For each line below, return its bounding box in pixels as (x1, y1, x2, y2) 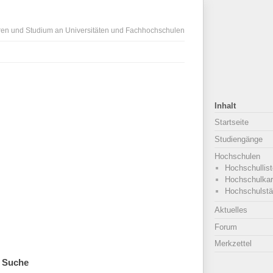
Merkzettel (214, 239, 252, 249)
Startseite (214, 118, 249, 127)
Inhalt (214, 101, 236, 111)
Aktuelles (214, 205, 247, 215)
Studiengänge (214, 134, 263, 144)
